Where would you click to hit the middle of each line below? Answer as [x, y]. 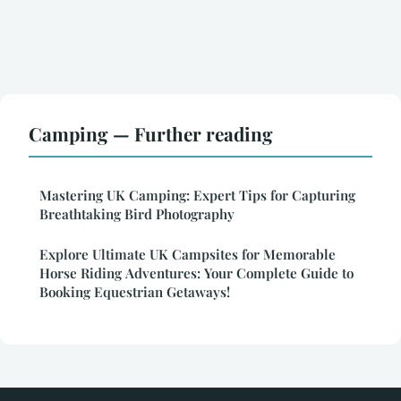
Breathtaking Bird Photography [137, 213]
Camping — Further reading [151, 133]
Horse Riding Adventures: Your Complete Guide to [196, 273]
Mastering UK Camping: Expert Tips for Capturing [197, 195]
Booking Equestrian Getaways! [135, 291]
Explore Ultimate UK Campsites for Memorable [188, 254]
